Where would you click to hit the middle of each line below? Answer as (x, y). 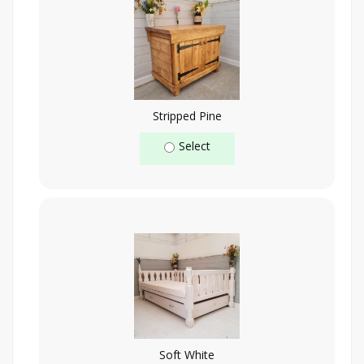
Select (194, 145)
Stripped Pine (187, 115)
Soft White (187, 354)
